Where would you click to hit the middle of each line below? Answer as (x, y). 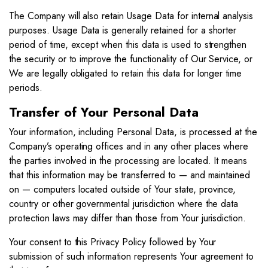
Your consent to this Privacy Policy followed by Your (113, 242)
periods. (26, 88)
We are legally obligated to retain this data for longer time (126, 73)
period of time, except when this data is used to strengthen (128, 45)
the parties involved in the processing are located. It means (128, 161)
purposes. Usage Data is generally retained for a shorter (123, 30)
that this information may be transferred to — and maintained (130, 175)
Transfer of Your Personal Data (104, 112)
